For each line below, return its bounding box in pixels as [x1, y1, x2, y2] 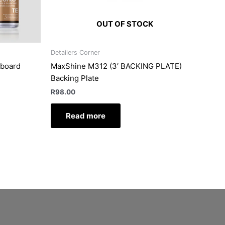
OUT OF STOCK [96, 19, 153, 29]
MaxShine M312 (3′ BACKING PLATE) [51, 61, 182, 71]
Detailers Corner [51, 49, 100, 57]
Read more [66, 111, 105, 121]
